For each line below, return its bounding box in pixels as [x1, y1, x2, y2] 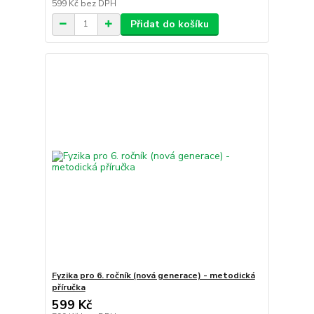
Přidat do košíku [130, 17, 209, 31]
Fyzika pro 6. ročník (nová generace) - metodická [51, 270, 255, 282]
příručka [51, 282, 86, 294]
